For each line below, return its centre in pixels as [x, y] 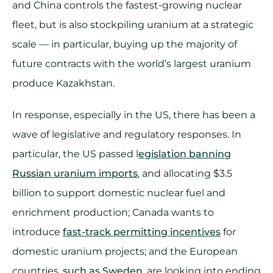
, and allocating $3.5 [185, 174]
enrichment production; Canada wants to [113, 213]
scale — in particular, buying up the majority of [125, 44]
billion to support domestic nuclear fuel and [119, 193]
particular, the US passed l [75, 154]
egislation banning [185, 154]
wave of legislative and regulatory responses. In [127, 135]
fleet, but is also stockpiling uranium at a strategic [133, 25]
